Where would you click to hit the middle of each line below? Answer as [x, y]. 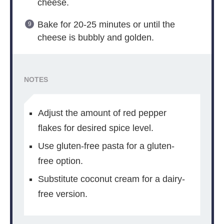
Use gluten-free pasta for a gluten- [106, 146]
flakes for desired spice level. [95, 128]
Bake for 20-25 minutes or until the [106, 25]
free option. [60, 161]
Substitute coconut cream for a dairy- [111, 179]
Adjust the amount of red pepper [102, 113]
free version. [62, 194]
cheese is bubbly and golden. [95, 38]
